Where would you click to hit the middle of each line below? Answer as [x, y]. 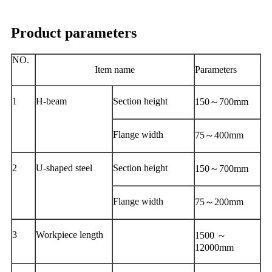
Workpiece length [70, 234]
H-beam [51, 101]
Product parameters [74, 32]
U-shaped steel [64, 168]
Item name [115, 69]
